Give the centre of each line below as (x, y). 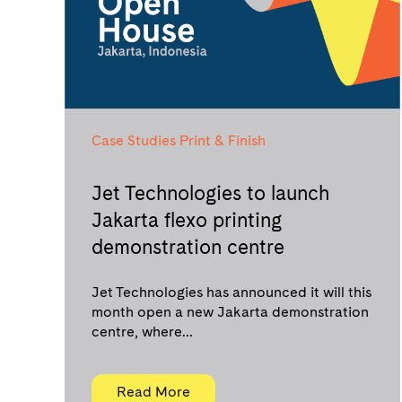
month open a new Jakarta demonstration (230, 312)
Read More (153, 392)
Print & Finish (223, 140)
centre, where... (142, 332)
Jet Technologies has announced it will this (232, 292)
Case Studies (134, 140)
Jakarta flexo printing (187, 220)
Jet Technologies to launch (210, 193)
